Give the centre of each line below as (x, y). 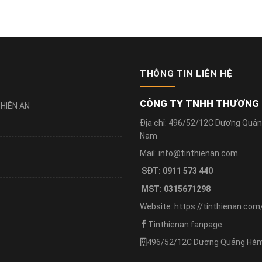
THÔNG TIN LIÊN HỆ (186, 73)
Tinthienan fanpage (185, 224)
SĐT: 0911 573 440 (176, 171)
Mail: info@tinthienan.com (189, 153)
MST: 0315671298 (175, 189)
